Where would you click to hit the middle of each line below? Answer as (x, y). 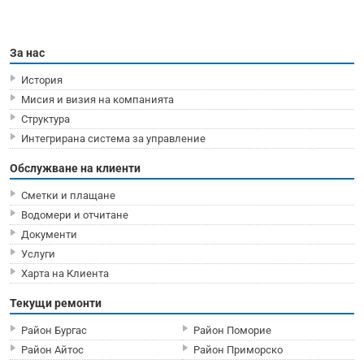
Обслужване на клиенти (75, 168)
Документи (49, 234)
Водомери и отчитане (75, 214)
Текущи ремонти (56, 303)
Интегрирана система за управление (113, 138)
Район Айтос (52, 349)
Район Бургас (54, 330)
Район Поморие (232, 330)
